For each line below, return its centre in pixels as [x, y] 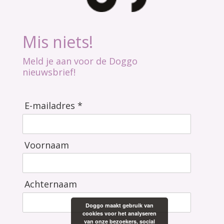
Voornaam [46, 145]
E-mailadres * [53, 106]
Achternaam [50, 184]
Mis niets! [58, 42]
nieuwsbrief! [49, 72]
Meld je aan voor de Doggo [80, 61]
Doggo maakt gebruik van [119, 205]
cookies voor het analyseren [119, 213]
